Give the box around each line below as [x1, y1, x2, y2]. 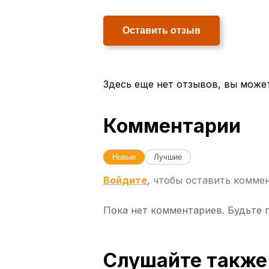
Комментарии [103, 113, 241, 138]
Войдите [103, 174, 147, 186]
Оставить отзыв [122, 25, 201, 35]
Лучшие [154, 152, 182, 162]
